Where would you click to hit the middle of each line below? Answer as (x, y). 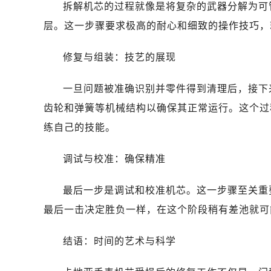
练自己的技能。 (80, 127)
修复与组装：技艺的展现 (119, 57)
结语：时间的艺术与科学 (119, 241)
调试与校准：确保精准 (114, 159)
